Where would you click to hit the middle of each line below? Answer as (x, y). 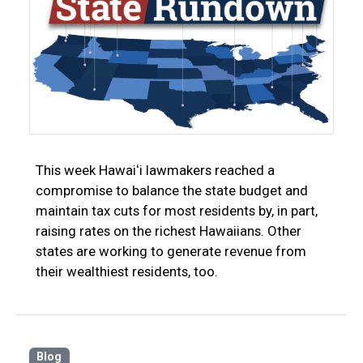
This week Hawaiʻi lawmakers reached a (155, 170)
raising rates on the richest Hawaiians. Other (169, 231)
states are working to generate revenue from (171, 251)
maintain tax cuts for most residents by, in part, (177, 210)
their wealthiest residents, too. (127, 271)
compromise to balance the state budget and (172, 190)
